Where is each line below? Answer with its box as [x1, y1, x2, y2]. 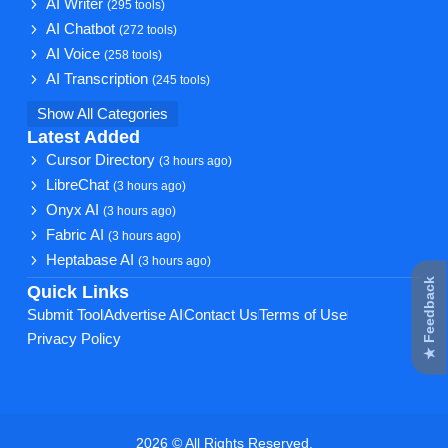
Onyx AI [46, 202, 104, 219]
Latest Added [26, 127, 140, 148]
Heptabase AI [46, 252, 139, 269]
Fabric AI [46, 227, 109, 244]
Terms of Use [258, 307, 347, 324]
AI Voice [46, 46, 105, 63]
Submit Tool [26, 307, 103, 324]
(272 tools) [119, 23, 178, 37]
